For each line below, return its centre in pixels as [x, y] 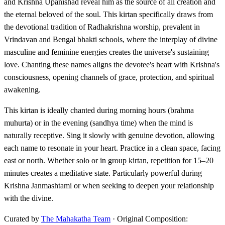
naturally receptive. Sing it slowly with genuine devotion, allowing [109, 136]
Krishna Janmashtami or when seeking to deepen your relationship [109, 186]
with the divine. [29, 198]
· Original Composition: [149, 219]
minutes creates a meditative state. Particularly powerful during [103, 173]
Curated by [23, 219]
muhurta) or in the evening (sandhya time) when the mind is [98, 123]
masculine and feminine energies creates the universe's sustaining [106, 52]
